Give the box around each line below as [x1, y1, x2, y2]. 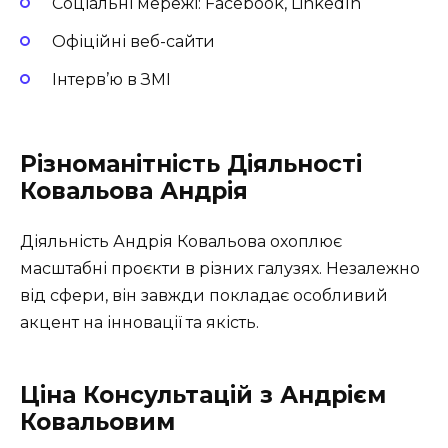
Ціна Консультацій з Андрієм [20, 380, 386, 409]
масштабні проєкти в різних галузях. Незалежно [20, 258, 420, 278]
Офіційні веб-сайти [52, 32, 215, 52]
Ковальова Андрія [20, 176, 248, 205]
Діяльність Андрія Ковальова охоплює [20, 231, 342, 251]
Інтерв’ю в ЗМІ [52, 70, 171, 90]
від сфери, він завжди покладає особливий [20, 285, 388, 305]
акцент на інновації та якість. [20, 312, 259, 332]
